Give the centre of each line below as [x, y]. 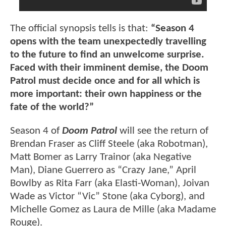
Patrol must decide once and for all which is [105, 81]
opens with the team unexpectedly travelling [108, 41]
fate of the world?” [52, 107]
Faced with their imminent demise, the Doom [109, 68]
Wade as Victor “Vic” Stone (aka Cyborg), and [107, 196]
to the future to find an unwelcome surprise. [107, 54]
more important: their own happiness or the [106, 94]
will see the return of [163, 131]
